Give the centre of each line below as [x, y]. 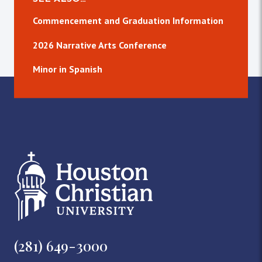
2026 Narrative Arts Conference [100, 45]
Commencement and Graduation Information [128, 21]
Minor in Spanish [68, 69]
